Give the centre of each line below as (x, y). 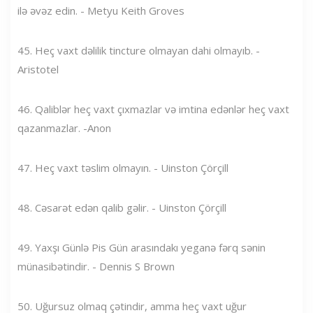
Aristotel (38, 69)
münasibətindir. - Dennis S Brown (96, 266)
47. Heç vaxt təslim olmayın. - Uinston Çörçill (123, 167)
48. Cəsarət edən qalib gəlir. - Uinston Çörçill (122, 207)
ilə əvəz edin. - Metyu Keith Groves (101, 10)
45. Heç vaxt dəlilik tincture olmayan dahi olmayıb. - (139, 50)
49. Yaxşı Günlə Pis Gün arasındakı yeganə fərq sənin (141, 247)
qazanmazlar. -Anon (64, 128)
